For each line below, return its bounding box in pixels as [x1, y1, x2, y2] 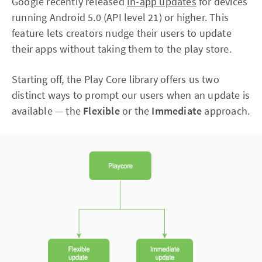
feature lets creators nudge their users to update [12, 26, 232, 40]
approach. [202, 104, 250, 118]
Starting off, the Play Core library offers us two [12, 73, 219, 86]
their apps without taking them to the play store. [12, 42, 232, 56]
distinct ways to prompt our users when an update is [12, 88, 250, 102]
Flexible [83, 104, 120, 118]
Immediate [151, 104, 202, 118]
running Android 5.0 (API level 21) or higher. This [12, 11, 229, 24]
